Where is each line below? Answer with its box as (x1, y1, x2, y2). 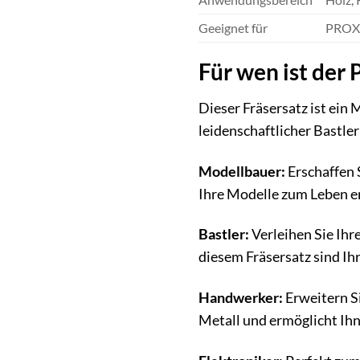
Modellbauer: (198, 162, 285, 180)
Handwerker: (198, 289, 283, 307)
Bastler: (198, 226, 249, 243)
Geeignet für (198, 19, 268, 35)
